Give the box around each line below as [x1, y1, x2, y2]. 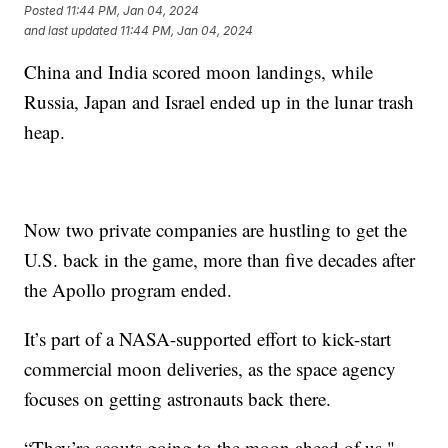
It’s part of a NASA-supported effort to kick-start [24, 326, 392, 352]
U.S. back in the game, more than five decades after [24, 247, 416, 273]
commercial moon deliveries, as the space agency [24, 356, 397, 382]
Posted [24, 2, 67, 18]
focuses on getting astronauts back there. [24, 386, 332, 412]
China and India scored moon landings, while [24, 59, 374, 85]
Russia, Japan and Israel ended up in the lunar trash [24, 89, 415, 115]
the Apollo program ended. [24, 277, 233, 303]
